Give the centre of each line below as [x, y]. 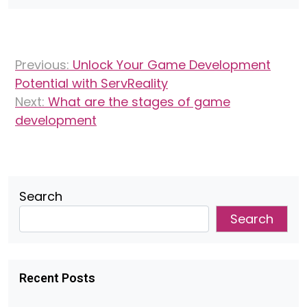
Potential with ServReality [91, 83]
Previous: [42, 65]
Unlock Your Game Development [172, 65]
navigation [57, 78]
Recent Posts [57, 278]
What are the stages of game [139, 102]
